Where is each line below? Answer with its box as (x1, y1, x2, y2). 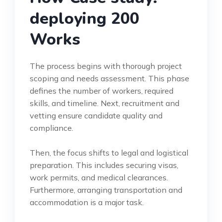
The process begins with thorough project (30, 60, 182, 71)
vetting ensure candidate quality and (30, 110, 163, 120)
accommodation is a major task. (30, 197, 144, 207)
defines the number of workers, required (30, 85, 173, 96)
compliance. (30, 122, 73, 133)
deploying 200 (30, 7, 139, 29)
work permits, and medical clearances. (30, 172, 168, 182)
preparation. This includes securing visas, (30, 160, 178, 170)
